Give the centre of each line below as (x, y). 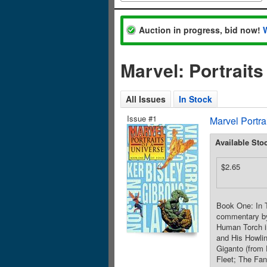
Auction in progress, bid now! (201, 30)
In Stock (195, 99)
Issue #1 (142, 118)
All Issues (146, 99)
